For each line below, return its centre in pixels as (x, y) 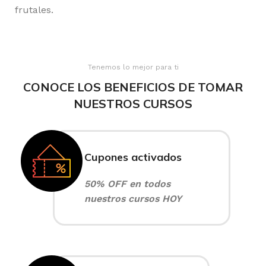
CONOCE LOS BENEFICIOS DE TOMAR (133, 87)
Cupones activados (133, 157)
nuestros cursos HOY (133, 198)
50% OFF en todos (127, 183)
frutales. (34, 9)
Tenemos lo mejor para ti (133, 67)
